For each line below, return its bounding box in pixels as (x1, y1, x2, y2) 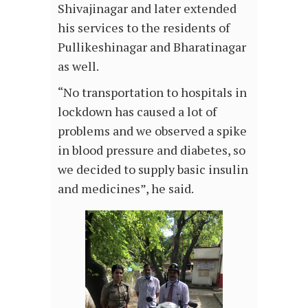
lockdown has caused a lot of (58, 102, 217, 120)
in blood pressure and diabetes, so (58, 141, 245, 158)
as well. (58, 57, 99, 74)
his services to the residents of (58, 19, 230, 36)
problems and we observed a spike (58, 122, 247, 139)
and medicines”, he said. (58, 179, 194, 197)
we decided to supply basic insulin (58, 160, 248, 177)
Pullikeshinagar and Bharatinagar (58, 38, 246, 55)
